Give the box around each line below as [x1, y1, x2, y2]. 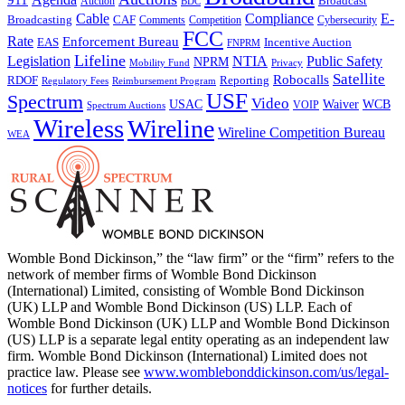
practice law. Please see [7, 363, 144, 380]
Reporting [220, 72, 269, 87]
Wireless [33, 113, 124, 143]
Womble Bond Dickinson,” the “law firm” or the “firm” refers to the [7, 250, 394, 266]
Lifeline [74, 51, 126, 70]
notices [7, 380, 47, 396]
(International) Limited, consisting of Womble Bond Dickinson [7, 282, 364, 298]
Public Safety [306, 52, 382, 69]
